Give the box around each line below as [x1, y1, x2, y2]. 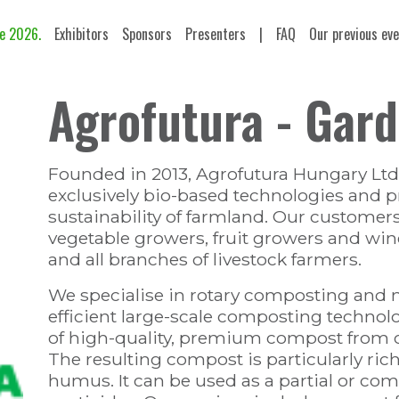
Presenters [185, 23, 246, 45]
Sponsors [122, 23, 172, 45]
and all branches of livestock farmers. [48, 248, 362, 270]
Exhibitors [54, 23, 109, 45]
